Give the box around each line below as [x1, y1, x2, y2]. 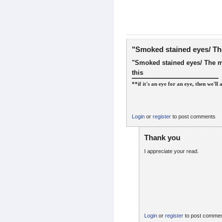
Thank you [144, 133, 180, 142]
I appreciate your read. [144, 148, 199, 154]
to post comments [171, 113, 216, 119]
